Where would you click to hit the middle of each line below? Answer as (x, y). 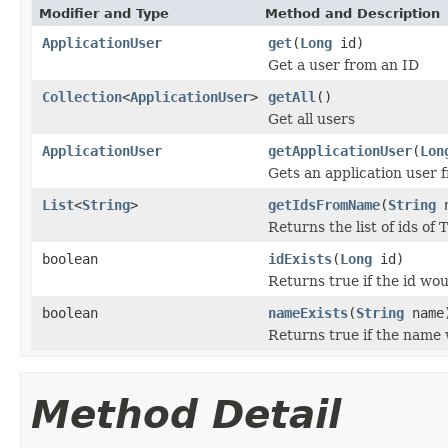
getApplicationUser (340, 150)
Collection (82, 96)
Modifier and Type (104, 13)
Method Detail (186, 414)
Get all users (311, 118)
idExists (300, 258)
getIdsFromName (324, 204)
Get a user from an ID (343, 64)
